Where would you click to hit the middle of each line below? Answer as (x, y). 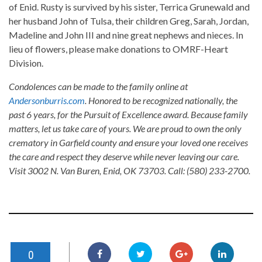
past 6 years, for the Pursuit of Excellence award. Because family (128, 115)
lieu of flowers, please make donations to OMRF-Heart (118, 49)
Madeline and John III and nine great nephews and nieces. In (126, 35)
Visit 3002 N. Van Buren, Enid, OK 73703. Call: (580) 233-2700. (130, 171)
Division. (26, 63)
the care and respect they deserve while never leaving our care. (124, 157)
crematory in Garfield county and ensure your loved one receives (128, 143)
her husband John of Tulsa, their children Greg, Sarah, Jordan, (129, 21)
